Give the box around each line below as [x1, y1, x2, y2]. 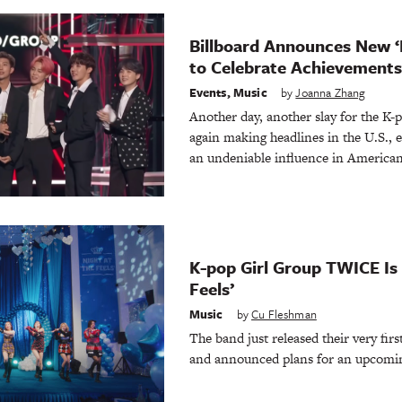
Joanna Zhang [295, 83, 366, 101]
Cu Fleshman [251, 304, 317, 323]
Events [188, 83, 227, 101]
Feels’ [188, 276, 234, 301]
